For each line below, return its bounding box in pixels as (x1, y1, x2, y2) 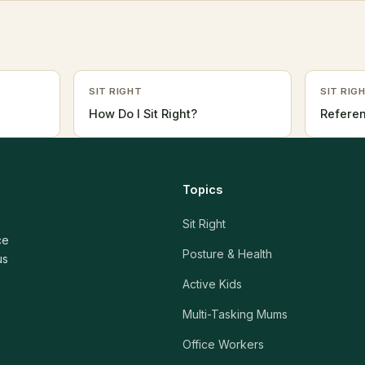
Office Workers (182, 337, 264, 351)
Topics (182, 182, 222, 196)
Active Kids (182, 277, 242, 291)
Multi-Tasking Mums (182, 307, 288, 321)
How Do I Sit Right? (89, 107, 197, 121)
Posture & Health (182, 247, 272, 261)
